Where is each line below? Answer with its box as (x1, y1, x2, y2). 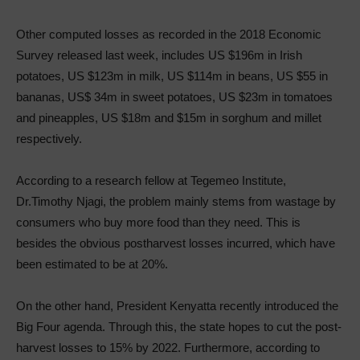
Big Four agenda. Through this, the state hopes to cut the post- (16, 319, 342, 333)
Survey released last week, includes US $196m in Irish (16, 47, 302, 62)
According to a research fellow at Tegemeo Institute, (16, 173, 286, 187)
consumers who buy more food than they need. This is (16, 215, 301, 229)
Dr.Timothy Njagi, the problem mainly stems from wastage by (16, 194, 336, 208)
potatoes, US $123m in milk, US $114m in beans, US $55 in (16, 68, 328, 83)
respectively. (16, 131, 82, 145)
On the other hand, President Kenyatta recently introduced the (16, 298, 338, 313)
